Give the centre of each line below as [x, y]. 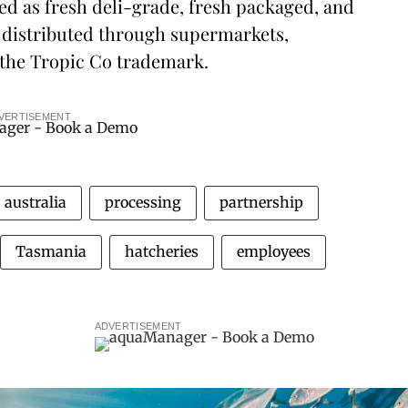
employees [274, 251]
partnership [261, 202]
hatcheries [162, 251]
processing [143, 202]
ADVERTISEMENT [138, 326]
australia [36, 202]
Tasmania [51, 251]
